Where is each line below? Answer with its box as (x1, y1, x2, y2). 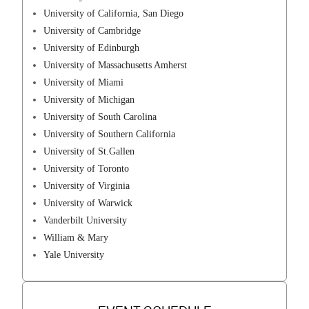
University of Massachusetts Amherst (43, 60, 188, 71)
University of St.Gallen (43, 146, 135, 157)
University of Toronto (43, 163, 130, 175)
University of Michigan (43, 94, 135, 106)
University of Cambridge (43, 26, 141, 37)
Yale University (43, 250, 105, 261)
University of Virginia (43, 181, 130, 192)
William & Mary (43, 232, 109, 243)
